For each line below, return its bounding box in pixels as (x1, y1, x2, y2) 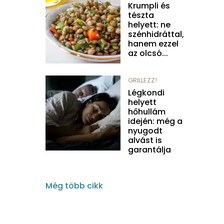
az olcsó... (128, 47, 168, 59)
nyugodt (128, 125, 162, 137)
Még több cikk (45, 180, 103, 192)
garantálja (128, 144, 171, 156)
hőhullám (128, 106, 165, 118)
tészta (128, 9, 154, 21)
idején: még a (128, 115, 182, 127)
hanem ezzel (128, 38, 178, 50)
